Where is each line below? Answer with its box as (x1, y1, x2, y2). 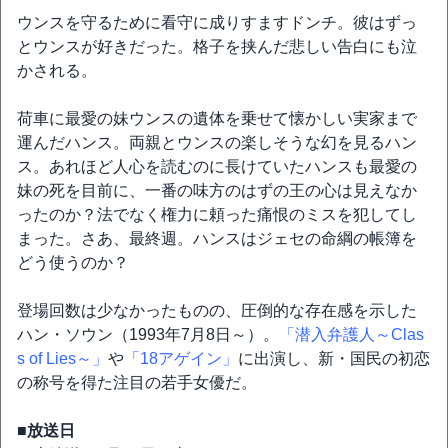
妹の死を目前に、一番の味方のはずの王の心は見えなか (17, 182, 417, 199)
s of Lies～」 (17, 350, 108, 367)
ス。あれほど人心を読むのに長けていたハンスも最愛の (17, 158, 417, 175)
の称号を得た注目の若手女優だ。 (17, 374, 257, 391)
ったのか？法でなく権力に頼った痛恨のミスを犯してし (17, 206, 417, 223)
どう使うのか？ (17, 254, 129, 271)
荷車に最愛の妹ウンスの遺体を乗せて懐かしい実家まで (17, 110, 417, 127)
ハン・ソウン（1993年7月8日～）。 (17, 326, 279, 343)
